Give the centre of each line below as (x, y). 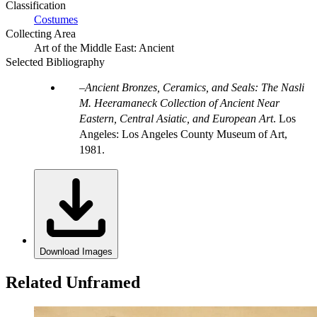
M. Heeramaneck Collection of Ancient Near (179, 103)
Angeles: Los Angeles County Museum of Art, (183, 134)
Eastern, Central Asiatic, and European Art (176, 119)
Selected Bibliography (55, 62)
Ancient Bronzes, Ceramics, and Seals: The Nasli (195, 88)
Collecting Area (41, 34)
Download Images (76, 252)
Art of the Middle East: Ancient (104, 48)
